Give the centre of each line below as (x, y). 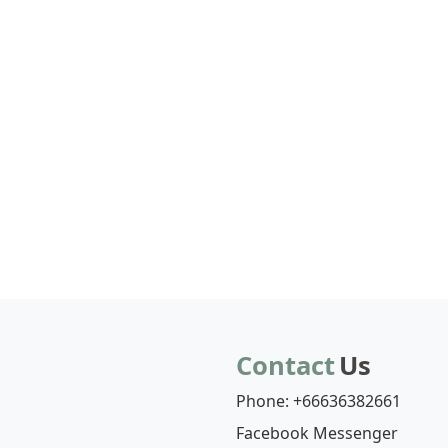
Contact (285, 366)
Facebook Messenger (317, 433)
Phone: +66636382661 (318, 401)
